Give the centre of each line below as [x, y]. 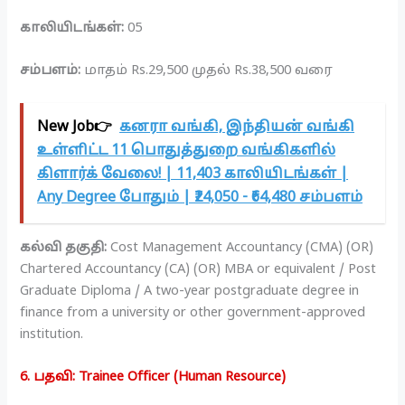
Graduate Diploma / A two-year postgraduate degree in [190, 291]
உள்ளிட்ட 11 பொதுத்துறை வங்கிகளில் [187, 151]
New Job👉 [75, 128]
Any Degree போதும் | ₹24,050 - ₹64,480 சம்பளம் [200, 198]
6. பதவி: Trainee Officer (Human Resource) [153, 377]
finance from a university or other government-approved [193, 312]
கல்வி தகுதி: [64, 247]
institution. [52, 334]
